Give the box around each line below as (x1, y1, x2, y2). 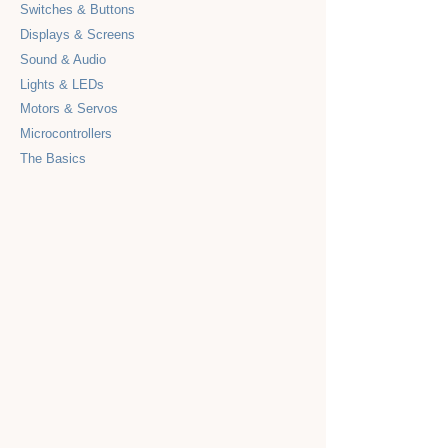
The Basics (20, 150, 87, 166)
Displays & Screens (20, 27, 136, 43)
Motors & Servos (20, 101, 119, 117)
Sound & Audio (20, 51, 107, 67)
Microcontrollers (20, 126, 113, 142)
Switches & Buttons (20, 2, 136, 18)
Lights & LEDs (20, 76, 105, 92)
